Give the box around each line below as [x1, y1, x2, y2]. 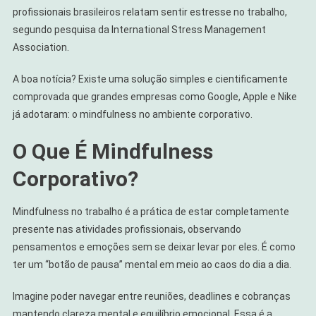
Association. [12, 41, 69, 53]
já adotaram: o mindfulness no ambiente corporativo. [12, 108, 253, 120]
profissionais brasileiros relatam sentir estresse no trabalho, [12, 6, 287, 18]
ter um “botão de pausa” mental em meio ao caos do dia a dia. [12, 258, 291, 270]
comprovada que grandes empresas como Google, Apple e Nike [12, 90, 297, 102]
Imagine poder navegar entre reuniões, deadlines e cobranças [12, 290, 291, 302]
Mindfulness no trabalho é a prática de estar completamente [12, 205, 289, 217]
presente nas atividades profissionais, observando [12, 223, 241, 235]
